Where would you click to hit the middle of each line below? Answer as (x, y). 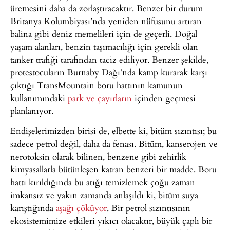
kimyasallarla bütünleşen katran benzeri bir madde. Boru (113, 169)
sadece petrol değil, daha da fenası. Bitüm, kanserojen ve (114, 143)
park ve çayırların (100, 98)
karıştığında (33, 207)
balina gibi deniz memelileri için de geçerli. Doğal (104, 33)
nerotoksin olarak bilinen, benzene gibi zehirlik (98, 156)
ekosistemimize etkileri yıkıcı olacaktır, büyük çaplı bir (111, 220)
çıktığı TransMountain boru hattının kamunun (97, 85)
